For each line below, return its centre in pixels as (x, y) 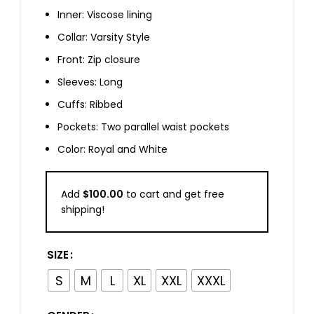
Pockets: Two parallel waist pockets (143, 127)
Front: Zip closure (99, 60)
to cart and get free (174, 194)
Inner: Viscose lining (105, 15)
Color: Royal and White (112, 150)
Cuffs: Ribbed (90, 105)
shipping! (83, 210)
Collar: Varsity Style (104, 37)
